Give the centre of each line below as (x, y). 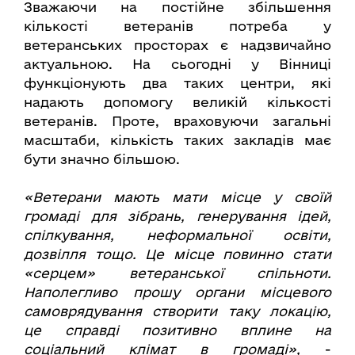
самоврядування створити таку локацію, (177, 311)
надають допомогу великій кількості (177, 102)
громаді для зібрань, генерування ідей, (177, 216)
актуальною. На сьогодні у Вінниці (177, 64)
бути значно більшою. (102, 159)
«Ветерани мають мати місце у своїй (177, 197)
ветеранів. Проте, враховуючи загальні (177, 121)
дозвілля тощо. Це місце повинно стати (177, 254)
